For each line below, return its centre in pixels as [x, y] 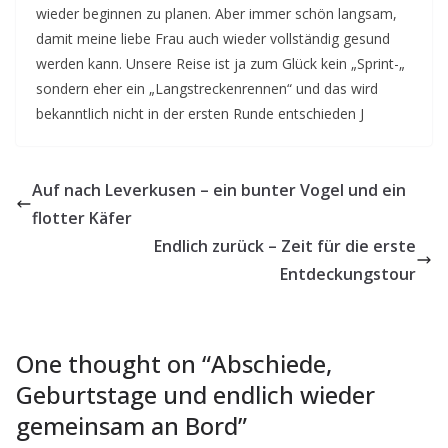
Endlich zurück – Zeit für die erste [285, 246]
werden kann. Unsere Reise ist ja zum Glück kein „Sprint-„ [220, 63]
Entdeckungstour [348, 274]
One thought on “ [113, 363]
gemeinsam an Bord [127, 425]
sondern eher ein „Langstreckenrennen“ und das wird [207, 88]
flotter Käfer [82, 218]
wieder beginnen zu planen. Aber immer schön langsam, [216, 13]
